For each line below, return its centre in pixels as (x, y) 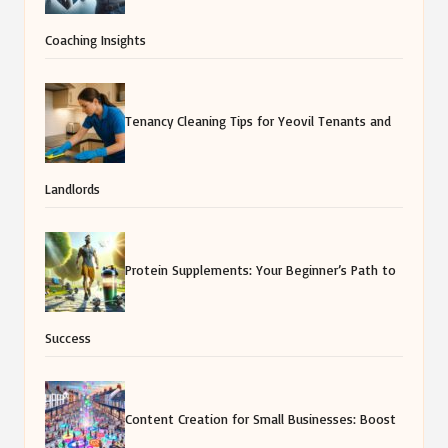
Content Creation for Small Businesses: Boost (260, 419)
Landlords (72, 189)
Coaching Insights (95, 40)
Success (68, 338)
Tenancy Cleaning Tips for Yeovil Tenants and (258, 121)
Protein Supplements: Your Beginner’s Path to (260, 270)
